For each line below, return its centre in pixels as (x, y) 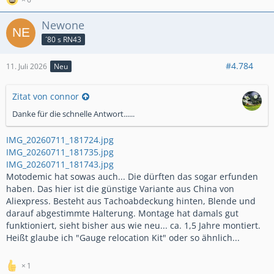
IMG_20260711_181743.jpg (60, 164)
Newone (63, 25)
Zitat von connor (46, 96)
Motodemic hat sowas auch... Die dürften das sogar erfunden (132, 176)
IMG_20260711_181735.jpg (60, 152)
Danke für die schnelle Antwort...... (73, 114)
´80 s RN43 (63, 39)
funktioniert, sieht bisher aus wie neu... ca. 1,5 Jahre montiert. (133, 225)
